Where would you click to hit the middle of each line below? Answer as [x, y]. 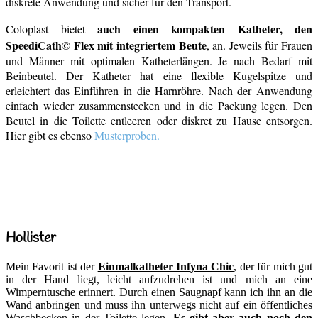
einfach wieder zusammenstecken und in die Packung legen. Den [159, 105]
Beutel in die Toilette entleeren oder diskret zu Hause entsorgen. [159, 120]
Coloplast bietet [51, 29]
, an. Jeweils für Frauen [259, 45]
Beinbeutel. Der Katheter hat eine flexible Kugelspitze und [159, 76]
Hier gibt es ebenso [50, 135]
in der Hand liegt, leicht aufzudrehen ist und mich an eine [159, 280]
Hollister [31, 238]
